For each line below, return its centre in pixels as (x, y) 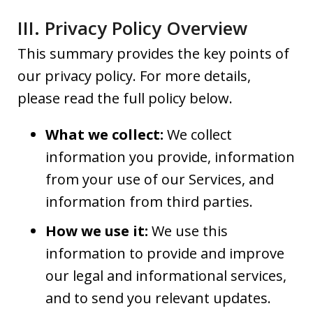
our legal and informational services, (166, 276)
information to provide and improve (165, 254)
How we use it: (97, 231)
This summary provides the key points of (153, 54)
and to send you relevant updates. (158, 298)
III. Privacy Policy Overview (132, 28)
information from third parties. (149, 202)
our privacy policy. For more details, (134, 76)
